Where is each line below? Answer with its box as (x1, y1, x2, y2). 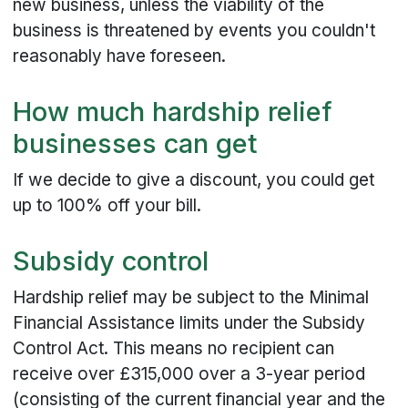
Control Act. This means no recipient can (13, 338, 335, 360)
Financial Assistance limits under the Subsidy (13, 312, 366, 334)
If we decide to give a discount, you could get (13, 169, 375, 191)
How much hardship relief (13, 95, 333, 127)
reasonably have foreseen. (13, 46, 227, 67)
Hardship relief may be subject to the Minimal (13, 287, 370, 309)
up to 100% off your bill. (13, 195, 202, 217)
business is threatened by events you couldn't (13, 20, 376, 42)
